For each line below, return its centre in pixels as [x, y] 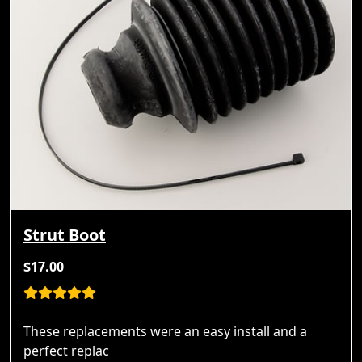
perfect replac [66, 351]
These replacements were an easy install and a [165, 332]
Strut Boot [65, 235]
